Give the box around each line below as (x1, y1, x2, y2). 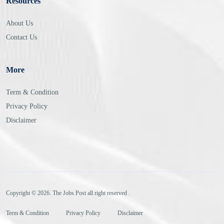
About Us (6, 19, 33, 27)
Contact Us (6, 33, 37, 41)
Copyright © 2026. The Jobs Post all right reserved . (6, 189, 130, 197)
